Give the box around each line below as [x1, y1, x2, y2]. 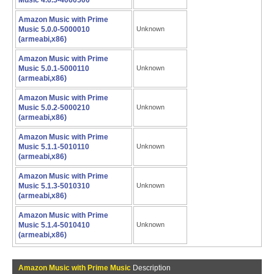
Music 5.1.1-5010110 [18, 143, 89, 151]
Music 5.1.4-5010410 [18, 221, 90, 229]
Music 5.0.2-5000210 [18, 103, 90, 112]
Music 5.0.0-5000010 [18, 25, 90, 34]
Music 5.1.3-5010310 [18, 182, 90, 190]
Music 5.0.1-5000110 [18, 64, 89, 73]
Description [131, 264, 171, 272]
